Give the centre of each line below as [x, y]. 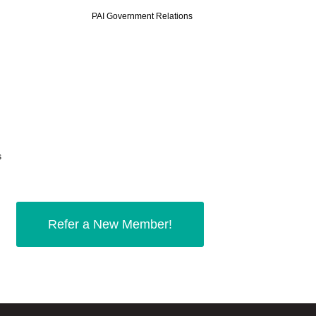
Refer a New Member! [110, 224]
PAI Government [123, 16]
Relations [174, 16]
